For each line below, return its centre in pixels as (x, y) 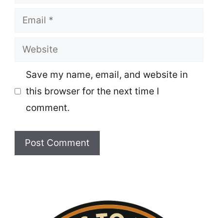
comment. (47, 108)
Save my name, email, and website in (107, 74)
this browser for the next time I (92, 91)
